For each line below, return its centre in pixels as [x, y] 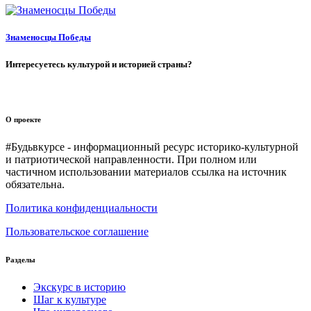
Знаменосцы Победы [48, 37]
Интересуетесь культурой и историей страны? [99, 64]
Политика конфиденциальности [82, 208]
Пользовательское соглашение [77, 231]
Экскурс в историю [79, 287]
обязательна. [35, 184]
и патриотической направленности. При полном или [131, 159]
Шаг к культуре [70, 299]
